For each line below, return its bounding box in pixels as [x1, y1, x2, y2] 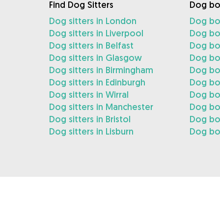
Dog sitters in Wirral [49, 89, 129, 100]
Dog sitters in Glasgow [49, 52, 142, 63]
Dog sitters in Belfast [49, 40, 134, 51]
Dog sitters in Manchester [49, 101, 153, 112]
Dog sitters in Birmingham [49, 64, 153, 76]
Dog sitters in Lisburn [49, 126, 134, 137]
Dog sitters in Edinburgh [49, 77, 145, 88]
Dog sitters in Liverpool [49, 27, 143, 39]
